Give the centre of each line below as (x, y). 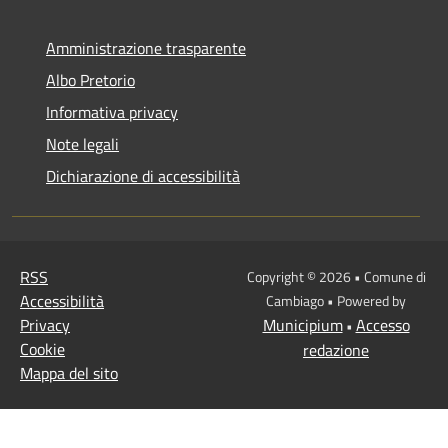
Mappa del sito (69, 372)
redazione (336, 349)
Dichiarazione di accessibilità (143, 175)
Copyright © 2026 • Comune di (336, 276)
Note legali (82, 143)
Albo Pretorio (90, 79)
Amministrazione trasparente (146, 47)
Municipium (302, 324)
